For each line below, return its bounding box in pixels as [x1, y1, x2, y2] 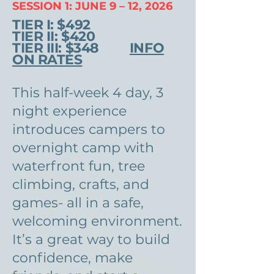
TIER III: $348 [12, 40, 130, 56]
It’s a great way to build [12, 231, 170, 248]
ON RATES [12, 51, 83, 68]
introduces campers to [12, 121, 165, 138]
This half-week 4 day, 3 [12, 84, 163, 101]
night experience [12, 103, 127, 119]
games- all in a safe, [12, 194, 144, 211]
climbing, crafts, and [12, 176, 149, 193]
